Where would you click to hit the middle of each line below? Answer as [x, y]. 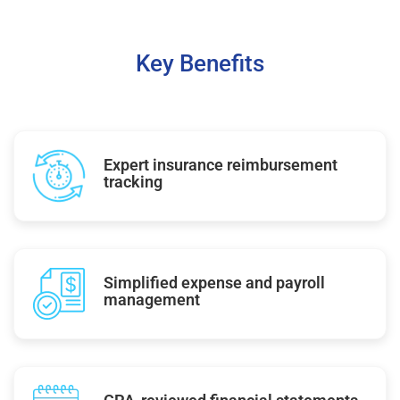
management [152, 299]
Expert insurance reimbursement [221, 164]
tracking [133, 181]
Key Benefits [200, 63]
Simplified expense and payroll [214, 282]
